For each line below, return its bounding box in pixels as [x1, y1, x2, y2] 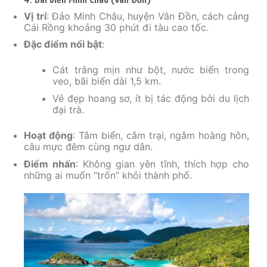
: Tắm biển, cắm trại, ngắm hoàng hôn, [73, 129, 249, 142]
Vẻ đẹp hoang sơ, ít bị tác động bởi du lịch [52, 92, 249, 105]
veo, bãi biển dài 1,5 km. [52, 75, 161, 88]
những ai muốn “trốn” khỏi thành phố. [24, 169, 192, 181]
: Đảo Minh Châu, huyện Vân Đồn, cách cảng [46, 10, 250, 22]
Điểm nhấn [24, 157, 76, 170]
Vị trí [24, 10, 46, 22]
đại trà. [52, 104, 84, 116]
